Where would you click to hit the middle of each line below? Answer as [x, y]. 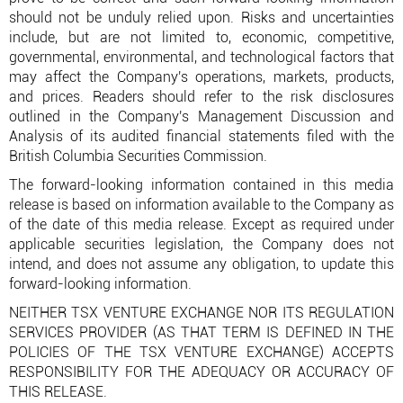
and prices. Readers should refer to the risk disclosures [201, 97]
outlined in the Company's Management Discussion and [201, 116]
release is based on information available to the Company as [201, 205]
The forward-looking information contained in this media [201, 185]
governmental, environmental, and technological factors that [201, 57]
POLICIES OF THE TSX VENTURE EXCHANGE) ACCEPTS [201, 352]
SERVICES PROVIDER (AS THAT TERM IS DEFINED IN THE [201, 332]
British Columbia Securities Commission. [138, 156]
